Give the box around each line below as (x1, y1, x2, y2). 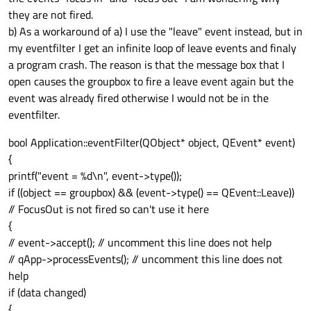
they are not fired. (8, 6, 93, 24)
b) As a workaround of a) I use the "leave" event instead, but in (8, 23, 303, 40)
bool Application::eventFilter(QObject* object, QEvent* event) (8, 134, 295, 151)
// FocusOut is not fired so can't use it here (8, 201, 209, 218)
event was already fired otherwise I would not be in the (8, 90, 269, 107)
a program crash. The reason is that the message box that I (8, 56, 285, 74)
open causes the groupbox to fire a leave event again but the (8, 73, 294, 90)
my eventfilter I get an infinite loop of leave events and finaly (8, 40, 296, 57)
